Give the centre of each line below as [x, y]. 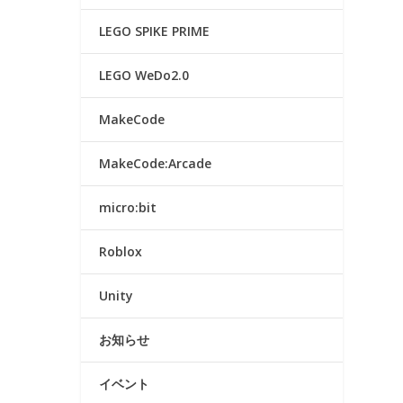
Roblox [121, 252]
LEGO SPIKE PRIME [155, 31]
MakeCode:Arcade [156, 164]
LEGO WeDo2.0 [144, 76]
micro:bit [128, 208]
